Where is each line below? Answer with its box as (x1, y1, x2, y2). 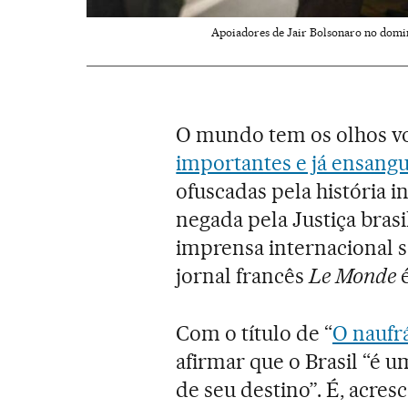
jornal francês (176, 263, 310, 290)
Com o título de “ (176, 321, 333, 347)
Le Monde (309, 263, 396, 290)
